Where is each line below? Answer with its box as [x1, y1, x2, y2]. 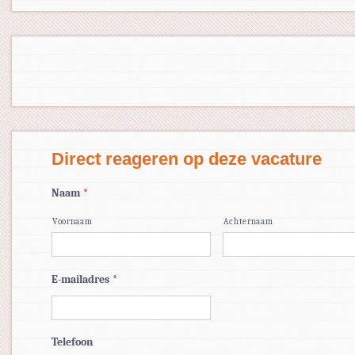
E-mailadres [52, 273, 109, 286]
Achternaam [223, 216, 273, 227]
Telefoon [52, 335, 93, 349]
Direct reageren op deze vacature [52, 149, 322, 169]
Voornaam [52, 216, 93, 227]
